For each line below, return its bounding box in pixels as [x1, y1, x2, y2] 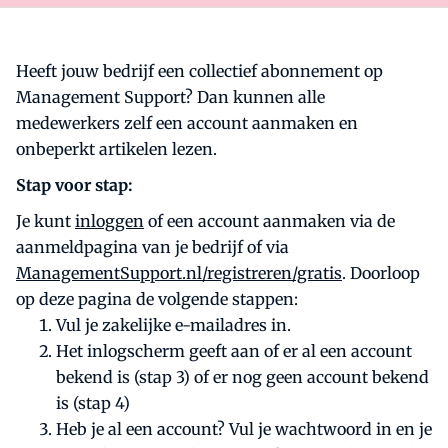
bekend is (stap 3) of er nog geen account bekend [56, 367, 429, 387]
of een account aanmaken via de [144, 211, 395, 231]
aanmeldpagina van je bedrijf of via [16, 237, 289, 257]
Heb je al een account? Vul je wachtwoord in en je [56, 419, 432, 439]
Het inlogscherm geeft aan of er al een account [56, 341, 412, 361]
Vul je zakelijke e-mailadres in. [56, 315, 291, 335]
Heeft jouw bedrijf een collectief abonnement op [16, 61, 383, 81]
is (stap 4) [56, 393, 130, 413]
